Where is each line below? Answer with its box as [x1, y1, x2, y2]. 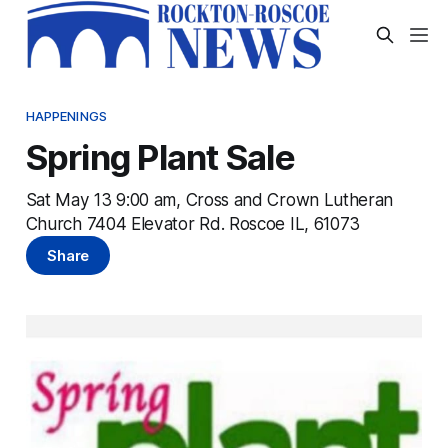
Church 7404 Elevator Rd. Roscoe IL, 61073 [25, 212, 361, 234]
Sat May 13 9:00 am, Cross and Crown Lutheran [25, 188, 394, 210]
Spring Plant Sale [25, 135, 295, 178]
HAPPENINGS [25, 107, 108, 124]
